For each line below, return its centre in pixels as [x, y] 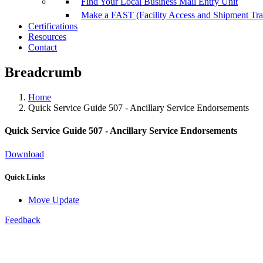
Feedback [23, 220]
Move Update [54, 200]
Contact [43, 48]
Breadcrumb [43, 73]
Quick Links [25, 177]
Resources [47, 37]
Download [24, 154]
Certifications [53, 26]
